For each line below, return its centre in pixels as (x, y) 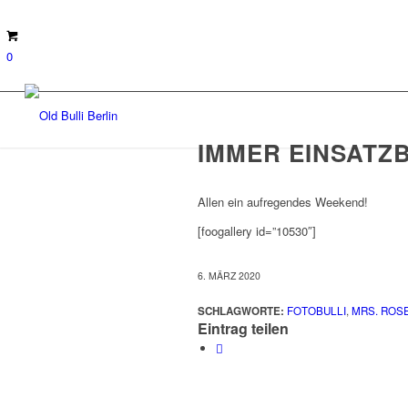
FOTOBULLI (316, 311)
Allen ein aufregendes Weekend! (283, 202)
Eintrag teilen (243, 329)
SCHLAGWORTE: (241, 311)
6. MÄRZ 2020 (229, 276)
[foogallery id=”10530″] (257, 231)
